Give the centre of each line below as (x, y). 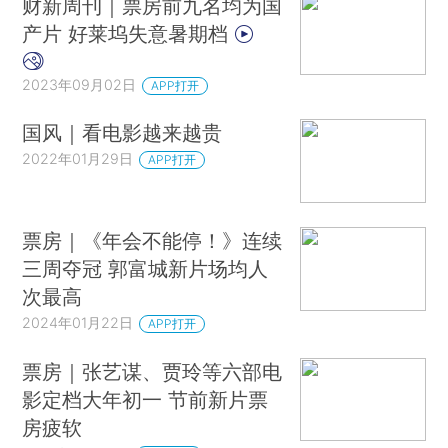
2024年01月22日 (78, 322)
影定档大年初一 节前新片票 (145, 399)
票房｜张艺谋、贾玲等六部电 (152, 371)
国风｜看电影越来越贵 (122, 133)
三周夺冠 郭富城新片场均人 (145, 268)
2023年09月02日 (79, 84)
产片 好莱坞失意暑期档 (128, 33)
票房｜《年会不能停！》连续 (152, 240)
